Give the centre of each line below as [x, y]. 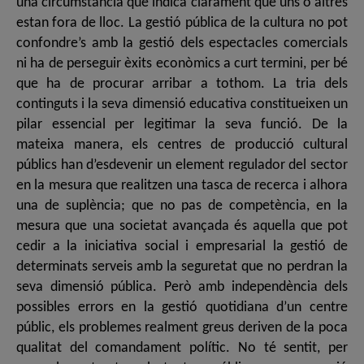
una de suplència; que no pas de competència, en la [182, 206]
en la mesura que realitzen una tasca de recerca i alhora [182, 185]
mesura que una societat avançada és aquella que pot [182, 226]
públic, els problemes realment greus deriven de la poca [182, 327]
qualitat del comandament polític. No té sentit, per [182, 348]
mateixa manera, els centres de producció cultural [182, 145]
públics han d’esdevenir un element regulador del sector [182, 165]
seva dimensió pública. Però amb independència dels [182, 287]
